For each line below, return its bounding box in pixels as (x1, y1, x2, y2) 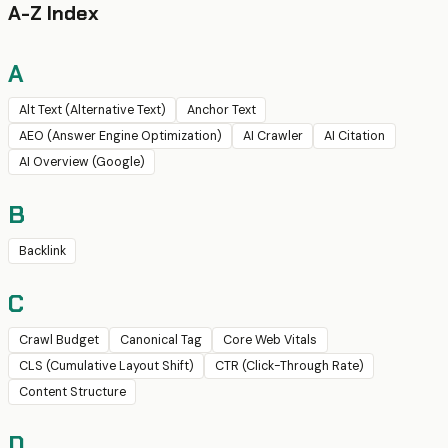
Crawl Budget (18, 332, 99, 349)
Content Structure (18, 384, 126, 401)
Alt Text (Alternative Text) (18, 102, 166, 119)
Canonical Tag (119, 332, 202, 349)
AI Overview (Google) (18, 154, 145, 171)
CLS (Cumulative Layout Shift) (18, 358, 194, 375)
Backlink (18, 243, 66, 260)
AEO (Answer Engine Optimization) (18, 128, 222, 145)
